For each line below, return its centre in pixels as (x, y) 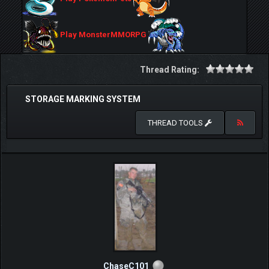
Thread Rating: (170, 70)
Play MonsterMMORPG (103, 35)
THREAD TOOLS (176, 123)
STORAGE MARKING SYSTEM (83, 99)
